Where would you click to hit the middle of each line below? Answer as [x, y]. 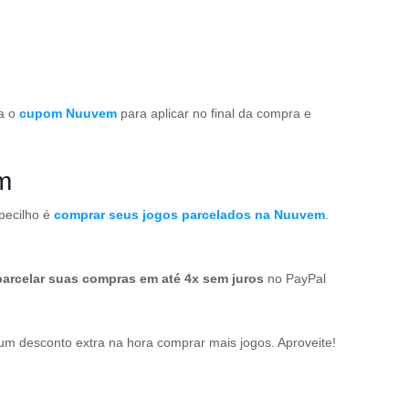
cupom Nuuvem [68, 113]
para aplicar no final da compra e [214, 113]
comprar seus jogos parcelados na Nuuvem [189, 215]
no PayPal [295, 278]
